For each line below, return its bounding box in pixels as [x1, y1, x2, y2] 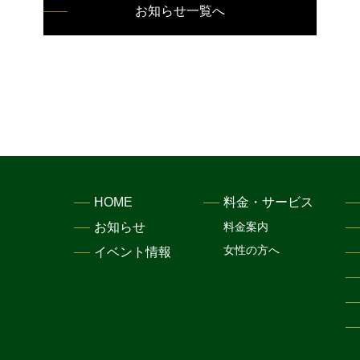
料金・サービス [223, 195, 313, 210]
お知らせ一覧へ [135, 4, 225, 18]
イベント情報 [94, 245, 171, 260]
